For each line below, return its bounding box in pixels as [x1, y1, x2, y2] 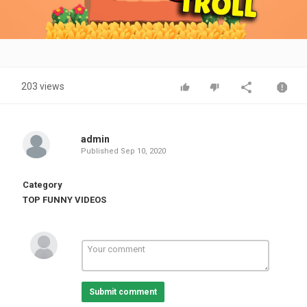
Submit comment [88, 287, 157, 297]
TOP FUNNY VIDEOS [23, 195, 106, 205]
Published [80, 147, 121, 156]
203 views [21, 81, 64, 92]
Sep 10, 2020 [120, 147, 166, 156]
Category [23, 180, 62, 190]
